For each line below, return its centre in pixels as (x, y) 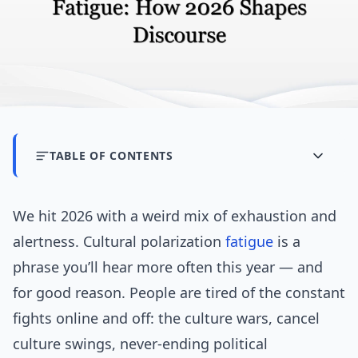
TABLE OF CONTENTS (111, 156)
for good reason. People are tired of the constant (179, 293)
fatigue (249, 242)
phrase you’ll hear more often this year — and (168, 267)
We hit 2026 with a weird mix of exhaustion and (175, 216)
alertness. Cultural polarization (119, 242)
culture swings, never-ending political (140, 344)
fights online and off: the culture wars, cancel (166, 318)
